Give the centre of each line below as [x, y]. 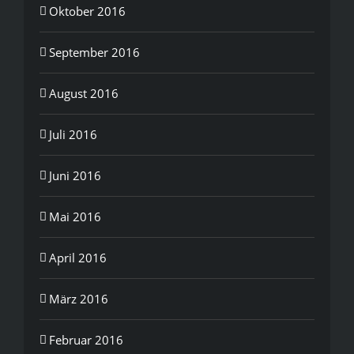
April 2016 [78, 257]
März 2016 [79, 298]
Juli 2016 [73, 134]
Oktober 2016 [87, 11]
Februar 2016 [86, 339]
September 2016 [94, 52]
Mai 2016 [75, 216]
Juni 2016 [75, 175]
